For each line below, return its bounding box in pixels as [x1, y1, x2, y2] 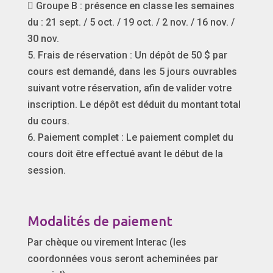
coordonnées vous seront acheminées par [27, 252, 218, 264]
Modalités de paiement [27, 213, 172, 229]
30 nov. [27, 32, 59, 44]
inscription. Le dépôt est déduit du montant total [27, 98, 241, 110]
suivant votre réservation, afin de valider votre [27, 82, 232, 94]
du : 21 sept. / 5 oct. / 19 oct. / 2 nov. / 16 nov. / [27, 16, 235, 28]
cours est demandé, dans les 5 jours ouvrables [27, 65, 237, 77]
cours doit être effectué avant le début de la [27, 147, 223, 160]
